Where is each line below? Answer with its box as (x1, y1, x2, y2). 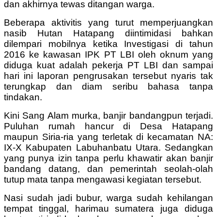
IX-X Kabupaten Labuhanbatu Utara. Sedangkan (4, 142, 213, 153)
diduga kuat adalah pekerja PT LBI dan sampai (4, 60, 213, 70)
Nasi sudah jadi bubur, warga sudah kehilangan (4, 192, 213, 203)
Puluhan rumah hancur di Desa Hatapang (4, 121, 213, 131)
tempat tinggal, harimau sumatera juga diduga (4, 203, 213, 214)
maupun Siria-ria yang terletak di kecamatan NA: (4, 131, 213, 142)
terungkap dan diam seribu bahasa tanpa (4, 81, 213, 92)
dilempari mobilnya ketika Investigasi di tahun (4, 38, 213, 49)
